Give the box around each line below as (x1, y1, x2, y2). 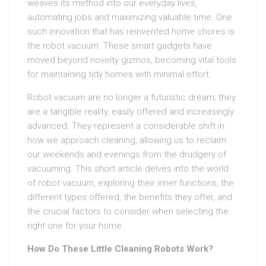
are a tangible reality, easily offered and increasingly (27, 106, 234, 117)
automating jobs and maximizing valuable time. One (27, 12, 232, 23)
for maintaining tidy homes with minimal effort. (27, 69, 211, 80)
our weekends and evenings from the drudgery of (27, 149, 226, 160)
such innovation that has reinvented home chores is (27, 26, 235, 37)
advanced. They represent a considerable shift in (27, 121, 224, 131)
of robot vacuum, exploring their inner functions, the (27, 178, 234, 188)
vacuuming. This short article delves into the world (27, 163, 229, 174)
